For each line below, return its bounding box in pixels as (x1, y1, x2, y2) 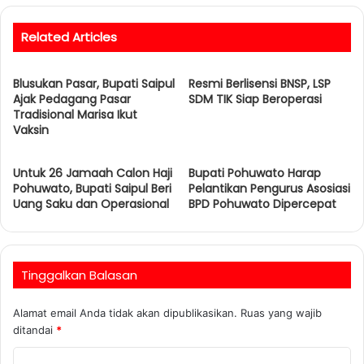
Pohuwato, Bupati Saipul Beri (13, 180, 171, 197)
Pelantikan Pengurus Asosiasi (188, 180, 350, 197)
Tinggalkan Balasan (21, 266, 137, 284)
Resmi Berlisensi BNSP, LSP (188, 75, 331, 92)
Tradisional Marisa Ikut (13, 106, 137, 123)
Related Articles (21, 28, 117, 45)
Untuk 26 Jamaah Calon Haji (13, 164, 172, 181)
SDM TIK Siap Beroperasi (188, 90, 322, 107)
